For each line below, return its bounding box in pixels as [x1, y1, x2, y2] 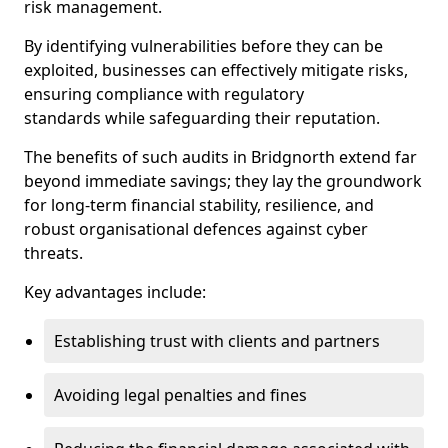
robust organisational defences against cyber [24, 218, 368, 240]
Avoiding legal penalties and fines [54, 384, 307, 406]
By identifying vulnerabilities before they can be [24, 35, 383, 57]
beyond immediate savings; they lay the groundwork [24, 170, 422, 192]
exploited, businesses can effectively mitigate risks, [24, 59, 408, 81]
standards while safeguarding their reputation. [24, 107, 380, 129]
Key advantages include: [24, 281, 206, 303]
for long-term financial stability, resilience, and [24, 194, 374, 216]
